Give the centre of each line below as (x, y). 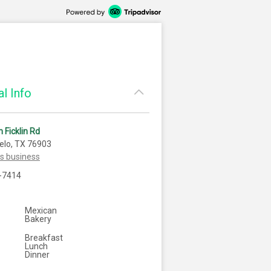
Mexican (41, 211)
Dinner (37, 255)
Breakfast (44, 238)
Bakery (38, 219)
